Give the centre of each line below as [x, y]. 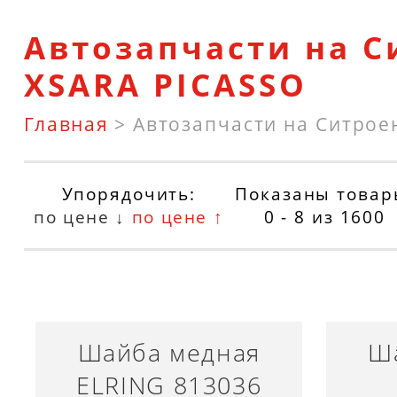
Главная [66, 123]
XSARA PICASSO [166, 84]
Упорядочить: [129, 194]
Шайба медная [169, 353]
